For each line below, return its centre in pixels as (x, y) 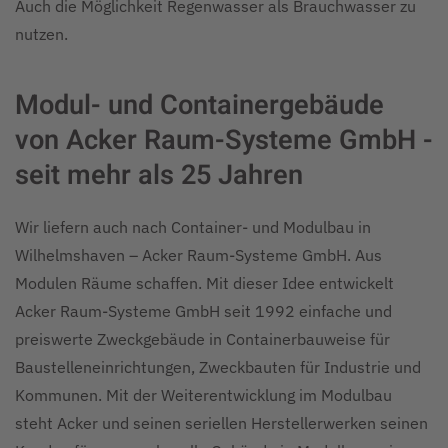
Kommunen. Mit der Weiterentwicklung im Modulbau (203, 395)
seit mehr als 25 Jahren (159, 175)
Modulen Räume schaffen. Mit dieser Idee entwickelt (204, 283)
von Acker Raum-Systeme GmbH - (224, 140)
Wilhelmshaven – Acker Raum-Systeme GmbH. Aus (198, 255)
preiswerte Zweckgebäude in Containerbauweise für (202, 339)
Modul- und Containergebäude (199, 105)
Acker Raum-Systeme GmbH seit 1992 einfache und (203, 311)
